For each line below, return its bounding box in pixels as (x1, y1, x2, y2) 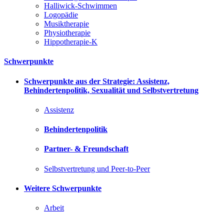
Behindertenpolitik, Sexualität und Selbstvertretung (24, 85, 198, 94)
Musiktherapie (44, 19, 89, 28)
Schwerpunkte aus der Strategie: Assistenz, (24, 76, 169, 85)
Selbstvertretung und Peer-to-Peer (44, 164, 150, 173)
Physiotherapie (44, 28, 90, 37)
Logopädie (44, 10, 78, 19)
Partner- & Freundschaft (44, 144, 128, 153)
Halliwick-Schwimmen (44, 1, 117, 10)
